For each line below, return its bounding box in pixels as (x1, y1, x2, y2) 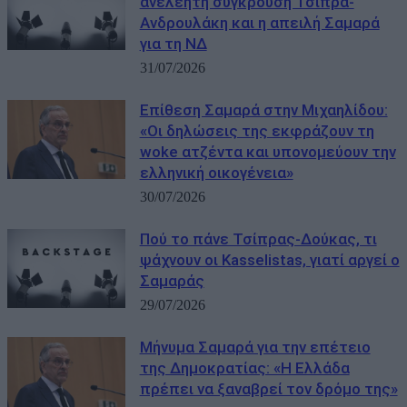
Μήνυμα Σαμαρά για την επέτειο (139, 337, 371, 356)
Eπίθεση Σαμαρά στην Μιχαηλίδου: (139, 100, 388, 119)
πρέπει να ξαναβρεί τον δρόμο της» (139, 379, 398, 398)
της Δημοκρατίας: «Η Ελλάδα (139, 358, 350, 377)
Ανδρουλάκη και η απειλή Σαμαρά (139, 13, 380, 32)
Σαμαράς (139, 271, 204, 290)
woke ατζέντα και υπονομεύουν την (139, 142, 396, 161)
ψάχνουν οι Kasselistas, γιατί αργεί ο (139, 250, 400, 269)
